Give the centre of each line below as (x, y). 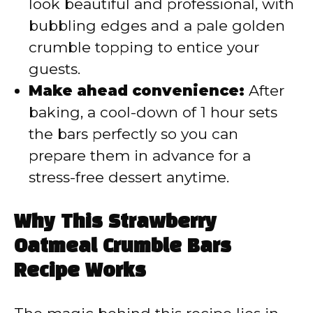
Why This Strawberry (115, 222)
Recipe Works (80, 271)
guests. (54, 69)
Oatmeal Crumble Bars (123, 247)
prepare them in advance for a (140, 156)
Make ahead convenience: (137, 91)
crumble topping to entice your (144, 48)
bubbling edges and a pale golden (157, 26)
